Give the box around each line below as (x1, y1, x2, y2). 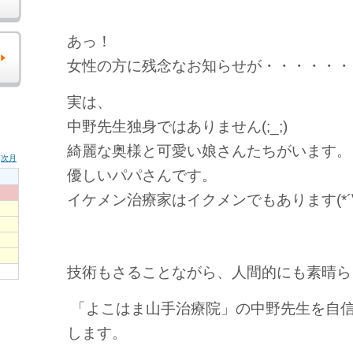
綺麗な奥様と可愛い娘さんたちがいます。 (67, 143, 351, 159)
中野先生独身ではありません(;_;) (67, 118, 288, 135)
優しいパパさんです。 (67, 167, 217, 184)
